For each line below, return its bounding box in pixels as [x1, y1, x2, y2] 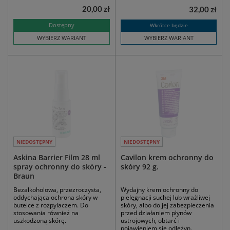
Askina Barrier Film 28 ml [13, 152, 100, 163]
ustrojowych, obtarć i [121, 216, 180, 225]
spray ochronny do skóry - [13, 162, 106, 172]
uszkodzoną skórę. [13, 216, 66, 225]
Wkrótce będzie [149, 22, 188, 29]
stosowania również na [13, 208, 79, 218]
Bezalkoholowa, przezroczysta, [13, 185, 101, 195]
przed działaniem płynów [121, 208, 191, 218]
